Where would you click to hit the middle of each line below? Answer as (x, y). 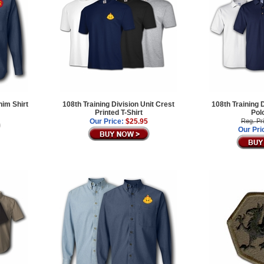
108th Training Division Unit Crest (119, 104)
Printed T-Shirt (118, 112)
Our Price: (106, 121)
